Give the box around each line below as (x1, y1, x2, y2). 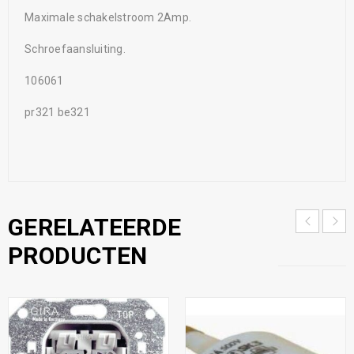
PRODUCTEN (8, 241, 148, 269)
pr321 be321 (24, 105, 90, 119)
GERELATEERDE (8, 213, 181, 241)
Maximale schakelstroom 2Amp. (24, 10, 191, 24)
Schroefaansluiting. (24, 42, 126, 55)
